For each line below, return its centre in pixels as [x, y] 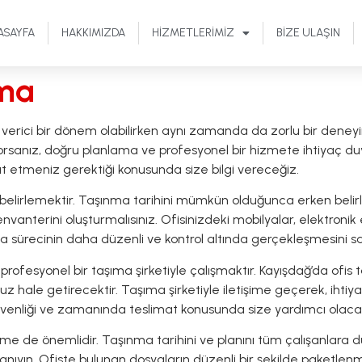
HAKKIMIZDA [93, 33]
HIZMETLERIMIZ [193, 33]
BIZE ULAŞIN [308, 33]
